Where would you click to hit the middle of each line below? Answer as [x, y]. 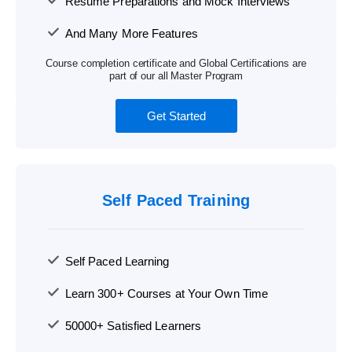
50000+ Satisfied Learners [133, 325]
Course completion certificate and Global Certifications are [176, 63]
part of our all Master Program [176, 75]
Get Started [176, 115]
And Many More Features [131, 33]
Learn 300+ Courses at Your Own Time [167, 293]
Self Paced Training [176, 200]
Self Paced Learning [117, 261]
